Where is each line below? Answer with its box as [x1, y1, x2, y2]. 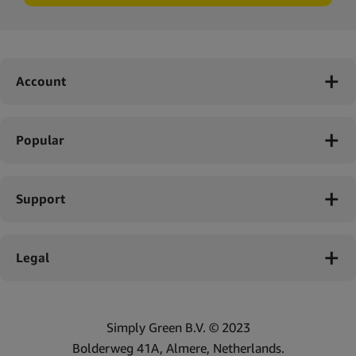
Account [16, 73, 66, 89]
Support [16, 191, 65, 207]
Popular [16, 132, 64, 148]
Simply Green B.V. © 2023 [106, 319, 250, 335]
